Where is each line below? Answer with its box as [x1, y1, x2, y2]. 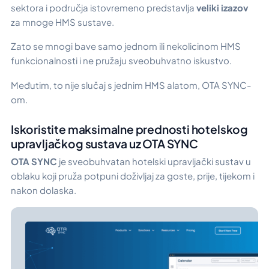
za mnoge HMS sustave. [11, 16, 114, 28]
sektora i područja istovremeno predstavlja [11, 1, 196, 13]
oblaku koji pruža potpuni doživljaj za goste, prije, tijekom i [11, 169, 255, 181]
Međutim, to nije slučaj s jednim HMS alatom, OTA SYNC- [11, 79, 251, 91]
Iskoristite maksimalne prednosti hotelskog [11, 121, 248, 136]
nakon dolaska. [11, 184, 76, 196]
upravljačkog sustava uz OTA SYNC [11, 136, 198, 151]
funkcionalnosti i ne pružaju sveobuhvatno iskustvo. [11, 55, 232, 67]
